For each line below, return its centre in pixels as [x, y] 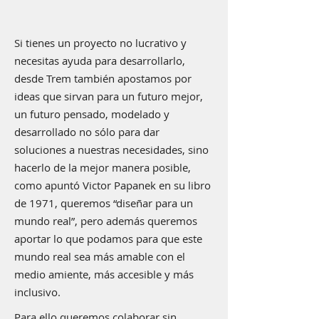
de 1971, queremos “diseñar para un [104, 203]
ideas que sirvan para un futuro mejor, [109, 96]
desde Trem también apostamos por [103, 78]
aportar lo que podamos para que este [108, 239]
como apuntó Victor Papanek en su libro [113, 185]
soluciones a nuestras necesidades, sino [111, 150]
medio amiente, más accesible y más [104, 274]
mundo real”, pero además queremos [106, 221]
